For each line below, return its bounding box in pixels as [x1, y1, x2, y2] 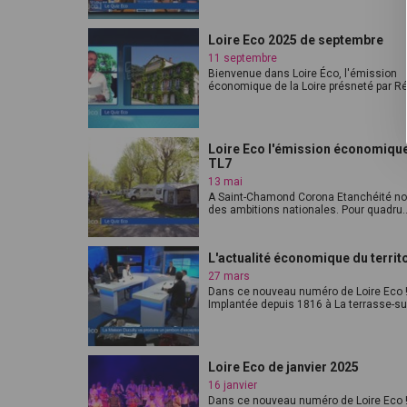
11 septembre [208, 52, 277, 65]
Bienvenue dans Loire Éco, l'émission [208, 67, 397, 80]
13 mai [208, 175, 243, 188]
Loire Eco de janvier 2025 [208, 360, 359, 374]
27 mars [208, 270, 250, 283]
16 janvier [208, 379, 257, 392]
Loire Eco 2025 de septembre [208, 33, 383, 47]
